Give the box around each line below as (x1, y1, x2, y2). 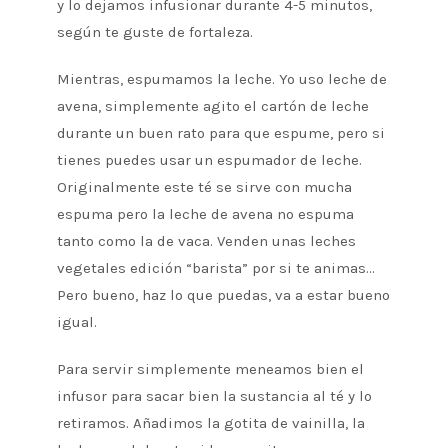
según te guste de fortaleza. (56, 23, 253, 42)
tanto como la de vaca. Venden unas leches (56, 232, 356, 251)
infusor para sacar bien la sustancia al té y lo (56, 387, 372, 406)
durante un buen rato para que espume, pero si (56, 124, 385, 143)
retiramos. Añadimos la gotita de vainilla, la (56, 414, 365, 433)
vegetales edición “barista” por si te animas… (56, 259, 375, 278)
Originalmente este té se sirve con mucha (56, 178, 352, 197)
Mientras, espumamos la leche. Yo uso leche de (56, 70, 387, 89)
